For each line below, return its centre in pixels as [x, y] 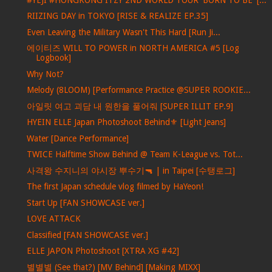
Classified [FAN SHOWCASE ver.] [87, 235]
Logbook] [53, 58]
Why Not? [45, 74]
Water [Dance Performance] [77, 138]
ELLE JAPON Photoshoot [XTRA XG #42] [103, 251]
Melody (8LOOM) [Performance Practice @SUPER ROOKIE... [138, 90]
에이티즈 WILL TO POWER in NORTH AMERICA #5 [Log [133, 48]
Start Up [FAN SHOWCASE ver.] [85, 202]
